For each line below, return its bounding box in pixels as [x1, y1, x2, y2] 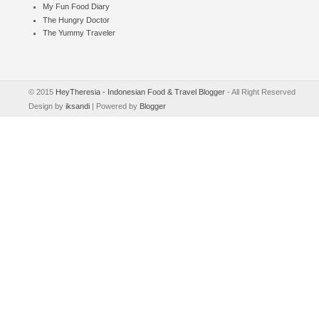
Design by [28, 102, 66, 111]
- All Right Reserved [225, 88, 296, 97]
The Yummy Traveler [43, 28, 115, 38]
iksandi [66, 102, 90, 111]
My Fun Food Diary [43, 1, 110, 11]
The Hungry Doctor [43, 15, 110, 24]
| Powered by [90, 102, 140, 111]
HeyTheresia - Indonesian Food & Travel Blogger [56, 88, 225, 97]
